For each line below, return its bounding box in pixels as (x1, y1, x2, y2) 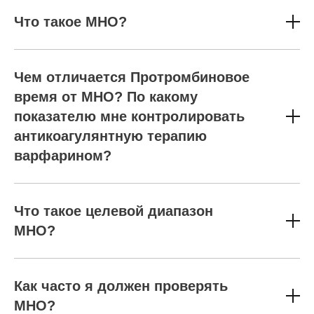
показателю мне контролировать (14, 109, 245, 124)
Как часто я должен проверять (14, 278, 228, 294)
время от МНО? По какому (14, 89, 198, 104)
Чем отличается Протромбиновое (14, 69, 250, 85)
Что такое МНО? (14, 14, 127, 29)
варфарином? (14, 148, 111, 163)
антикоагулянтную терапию (14, 128, 207, 144)
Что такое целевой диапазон (14, 203, 213, 219)
